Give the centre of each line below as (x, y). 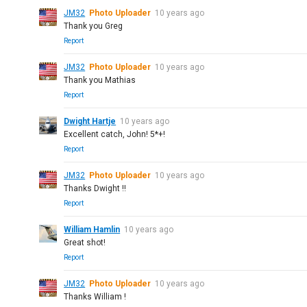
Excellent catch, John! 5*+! (115, 134)
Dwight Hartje (90, 121)
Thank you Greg (94, 26)
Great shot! (85, 243)
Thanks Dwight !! (95, 188)
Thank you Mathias (100, 80)
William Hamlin (92, 230)
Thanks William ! (95, 297)
